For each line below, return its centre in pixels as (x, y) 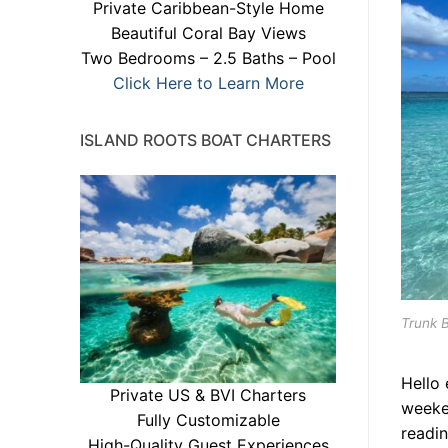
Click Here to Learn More (208, 82)
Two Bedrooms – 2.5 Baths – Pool (208, 57)
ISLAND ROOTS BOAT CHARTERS (205, 139)
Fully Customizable (208, 420)
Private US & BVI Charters (208, 395)
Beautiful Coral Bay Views (208, 32)
